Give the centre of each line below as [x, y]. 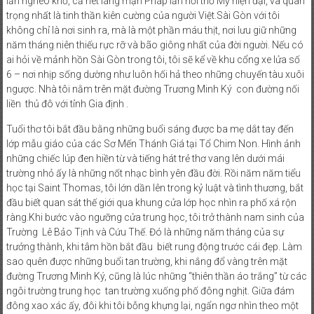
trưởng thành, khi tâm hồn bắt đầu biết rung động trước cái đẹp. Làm [154, 247]
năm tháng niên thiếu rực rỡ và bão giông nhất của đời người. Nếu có [155, 45]
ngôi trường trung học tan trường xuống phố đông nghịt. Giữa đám [150, 291]
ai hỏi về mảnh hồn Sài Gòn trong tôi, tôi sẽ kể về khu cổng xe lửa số [153, 60]
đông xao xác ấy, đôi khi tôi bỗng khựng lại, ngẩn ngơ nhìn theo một [152, 306]
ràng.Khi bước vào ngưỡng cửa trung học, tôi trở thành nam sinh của [156, 217]
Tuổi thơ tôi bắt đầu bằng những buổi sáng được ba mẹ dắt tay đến [150, 129]
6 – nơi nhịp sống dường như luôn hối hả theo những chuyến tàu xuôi [155, 74]
